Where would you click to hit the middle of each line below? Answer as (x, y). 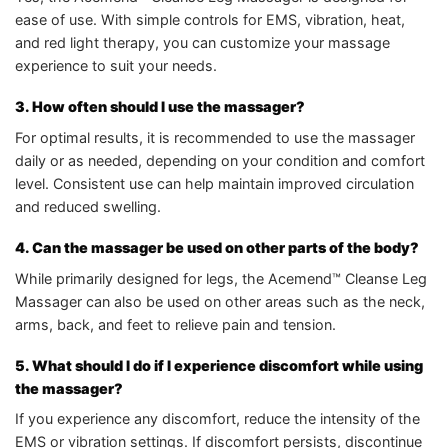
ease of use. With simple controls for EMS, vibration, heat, (210, 19)
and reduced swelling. (88, 206)
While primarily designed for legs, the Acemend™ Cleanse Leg (221, 278)
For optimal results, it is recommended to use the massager (215, 137)
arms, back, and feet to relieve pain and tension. (175, 324)
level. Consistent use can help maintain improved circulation (214, 183)
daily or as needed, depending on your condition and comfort (220, 160)
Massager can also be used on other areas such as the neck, (220, 301)
